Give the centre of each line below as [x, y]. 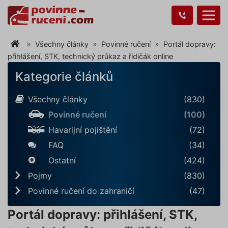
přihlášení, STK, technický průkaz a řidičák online [90, 56]
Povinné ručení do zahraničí [81, 191]
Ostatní [62, 161]
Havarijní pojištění [83, 130]
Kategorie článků [64, 77]
